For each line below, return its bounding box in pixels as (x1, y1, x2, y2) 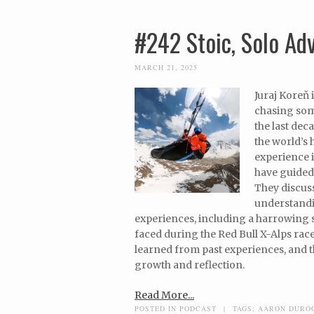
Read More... (135, 288, 194, 301)
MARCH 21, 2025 (135, 62, 198, 72)
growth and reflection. (135, 258, 245, 271)
